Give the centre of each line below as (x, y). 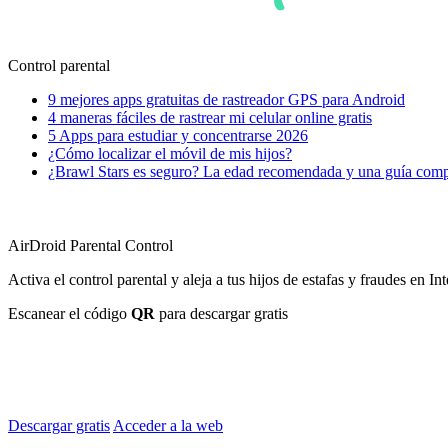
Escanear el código (69, 314)
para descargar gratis (221, 314)
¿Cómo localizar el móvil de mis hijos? (170, 154)
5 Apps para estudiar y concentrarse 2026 (178, 136)
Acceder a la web (168, 426)
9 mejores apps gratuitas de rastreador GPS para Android (226, 100)
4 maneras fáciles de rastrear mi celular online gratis (210, 118)
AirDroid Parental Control (90, 246)
